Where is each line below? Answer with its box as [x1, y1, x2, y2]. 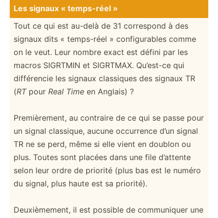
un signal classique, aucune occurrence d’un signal [14, 126, 198, 136]
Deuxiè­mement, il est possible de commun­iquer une [14, 204, 203, 215]
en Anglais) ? [84, 86, 134, 96]
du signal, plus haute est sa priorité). [14, 178, 147, 188]
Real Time [48, 86, 84, 96]
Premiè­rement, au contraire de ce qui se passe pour [14, 112, 204, 123]
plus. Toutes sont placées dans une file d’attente [14, 152, 191, 162]
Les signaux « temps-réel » [14, 3, 118, 13]
